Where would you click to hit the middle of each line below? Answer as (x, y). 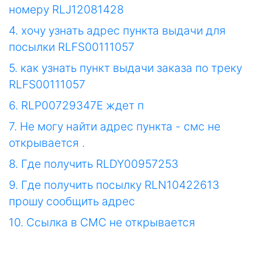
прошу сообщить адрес (72, 201)
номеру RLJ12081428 (66, 10)
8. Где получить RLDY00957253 (94, 164)
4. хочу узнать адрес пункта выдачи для (117, 31)
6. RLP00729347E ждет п (76, 106)
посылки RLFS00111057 (72, 47)
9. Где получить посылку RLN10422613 (114, 185)
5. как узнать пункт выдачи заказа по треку (125, 68)
